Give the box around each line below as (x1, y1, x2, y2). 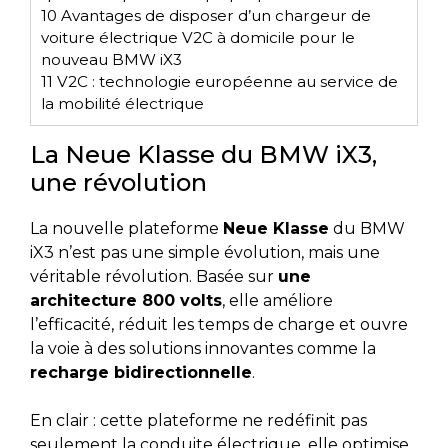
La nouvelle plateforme (30, 219, 223, 239)
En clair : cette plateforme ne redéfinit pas (30, 411, 367, 431)
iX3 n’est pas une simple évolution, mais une (30, 243, 380, 263)
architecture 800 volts (30, 291, 222, 311)
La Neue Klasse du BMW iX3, (30, 140, 377, 170)
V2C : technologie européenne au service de (53, 71, 398, 91)
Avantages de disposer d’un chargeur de (57, 5, 371, 25)
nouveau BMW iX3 (41, 49, 182, 69)
